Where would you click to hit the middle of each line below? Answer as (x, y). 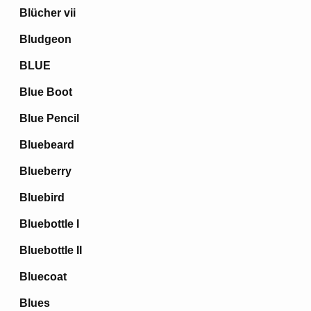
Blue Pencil (49, 118)
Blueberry (45, 171)
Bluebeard (47, 145)
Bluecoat (43, 277)
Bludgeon (45, 39)
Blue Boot (46, 92)
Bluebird (42, 197)
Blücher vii (48, 13)
